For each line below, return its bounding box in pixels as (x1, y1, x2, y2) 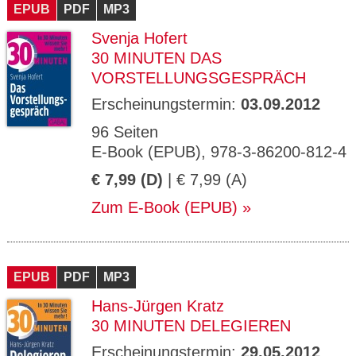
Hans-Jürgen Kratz (91, 297, 224, 315)
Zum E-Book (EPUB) (91, 199, 238, 216)
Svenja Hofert (91, 29, 188, 47)
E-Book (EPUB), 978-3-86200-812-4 (91, 143, 346, 161)
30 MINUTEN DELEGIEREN (91, 317, 291, 335)
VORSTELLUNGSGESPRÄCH (91, 69, 306, 87)
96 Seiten (91, 123, 158, 141)
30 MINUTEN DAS (91, 49, 222, 67)
